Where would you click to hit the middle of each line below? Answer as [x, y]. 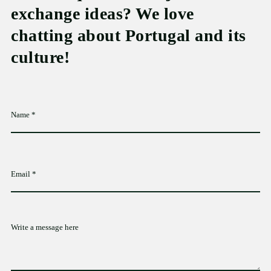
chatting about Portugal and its [129, 36]
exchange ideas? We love [103, 14]
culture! [41, 57]
